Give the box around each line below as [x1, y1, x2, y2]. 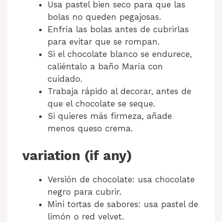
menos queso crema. [48, 123, 133, 134]
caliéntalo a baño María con [48, 61, 163, 72]
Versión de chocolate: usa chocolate [48, 174, 195, 184]
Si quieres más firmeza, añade [48, 111, 172, 121]
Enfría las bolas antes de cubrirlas [48, 24, 189, 35]
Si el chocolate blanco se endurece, [48, 49, 192, 59]
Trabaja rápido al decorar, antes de [48, 86, 191, 97]
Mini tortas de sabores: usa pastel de [48, 199, 198, 209]
